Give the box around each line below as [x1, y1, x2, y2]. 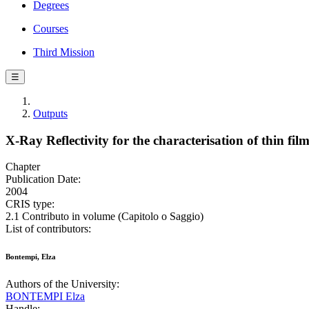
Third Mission [33, 46, 94, 58]
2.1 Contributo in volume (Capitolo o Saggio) [6, 210, 203, 223]
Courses [33, 23, 68, 34]
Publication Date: [6, 173, 81, 186]
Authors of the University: [6, 278, 119, 290]
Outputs [33, 108, 68, 119]
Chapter [6, 161, 40, 173]
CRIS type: [6, 198, 54, 210]
